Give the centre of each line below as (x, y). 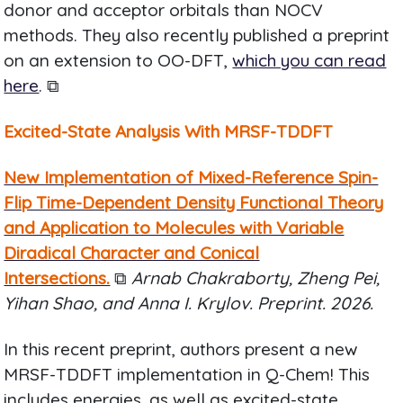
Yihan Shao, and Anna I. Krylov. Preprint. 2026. (189, 303)
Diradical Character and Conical (132, 252)
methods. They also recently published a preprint (197, 35)
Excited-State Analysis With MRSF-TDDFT (169, 131)
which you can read (309, 60)
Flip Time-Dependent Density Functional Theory (194, 202)
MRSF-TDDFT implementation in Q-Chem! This (187, 374)
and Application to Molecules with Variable (174, 227)
